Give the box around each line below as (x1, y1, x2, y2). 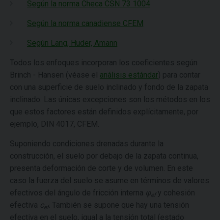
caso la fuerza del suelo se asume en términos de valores (10, 176, 209, 185)
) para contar (158, 70, 200, 80)
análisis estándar (100, 70, 158, 80)
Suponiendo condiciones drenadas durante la (10, 139, 164, 148)
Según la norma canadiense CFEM (27, 19, 143, 28)
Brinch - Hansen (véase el (10, 70, 100, 80)
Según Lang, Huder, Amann (27, 38, 117, 48)
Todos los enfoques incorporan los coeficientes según (10, 58, 197, 67)
